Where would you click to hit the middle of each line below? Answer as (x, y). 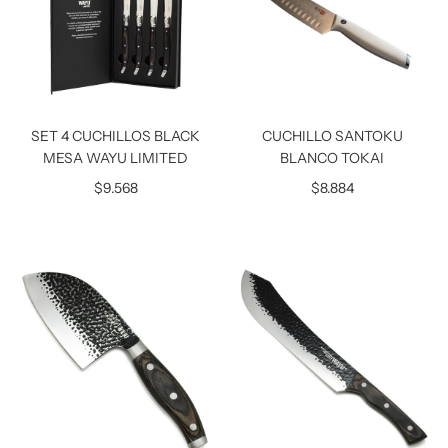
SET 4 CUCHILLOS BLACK (116, 135)
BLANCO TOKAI (332, 157)
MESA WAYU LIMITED (116, 157)
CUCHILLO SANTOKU (332, 135)
